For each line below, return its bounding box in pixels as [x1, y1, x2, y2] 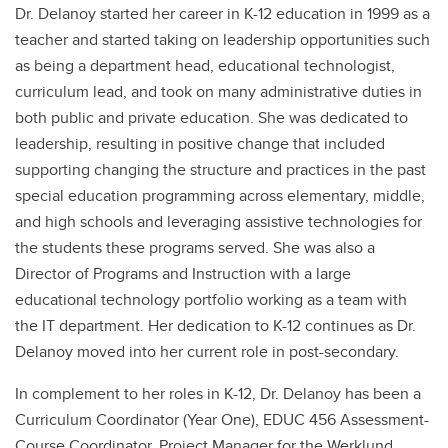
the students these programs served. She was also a [15, 236, 375, 259]
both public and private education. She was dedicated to [15, 106, 408, 129]
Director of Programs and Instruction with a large [15, 262, 351, 285]
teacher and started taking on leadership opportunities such [15, 28, 430, 51]
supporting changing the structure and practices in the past [15, 158, 426, 181]
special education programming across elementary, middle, [15, 184, 425, 207]
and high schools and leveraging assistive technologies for [15, 210, 422, 233]
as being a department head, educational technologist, [15, 54, 395, 77]
